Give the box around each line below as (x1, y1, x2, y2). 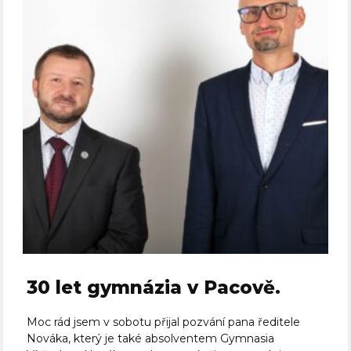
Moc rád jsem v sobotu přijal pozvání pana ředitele (27, 315, 301, 330)
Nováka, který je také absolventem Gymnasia (27, 331, 275, 346)
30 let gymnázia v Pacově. (27, 277, 281, 299)
